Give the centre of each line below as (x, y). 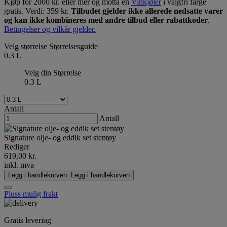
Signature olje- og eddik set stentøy (60, 138)
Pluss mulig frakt (31, 194)
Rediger (17, 147)
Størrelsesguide (73, 47)
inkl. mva (19, 165)
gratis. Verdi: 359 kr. (37, 11)
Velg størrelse (27, 47)
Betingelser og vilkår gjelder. (50, 29)
